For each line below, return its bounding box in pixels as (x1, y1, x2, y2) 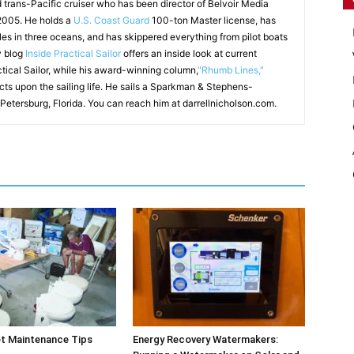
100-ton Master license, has (149, 13, 276, 26)
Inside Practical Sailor (25, 47, 121, 59)
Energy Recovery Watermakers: (133, 333, 278, 345)
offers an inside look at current (121, 47, 257, 59)
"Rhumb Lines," (198, 63, 264, 76)
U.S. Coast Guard (73, 13, 149, 26)
